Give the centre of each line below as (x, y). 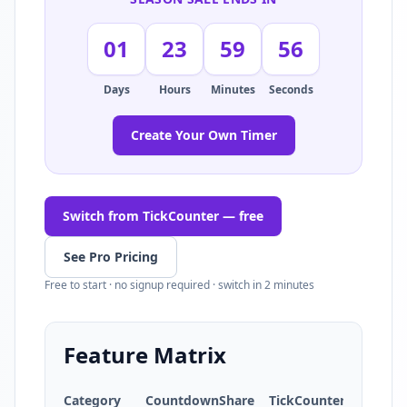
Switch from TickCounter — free (163, 215)
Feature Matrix (145, 354)
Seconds (291, 89)
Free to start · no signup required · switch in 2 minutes (179, 284)
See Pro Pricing (111, 256)
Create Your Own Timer (203, 134)
